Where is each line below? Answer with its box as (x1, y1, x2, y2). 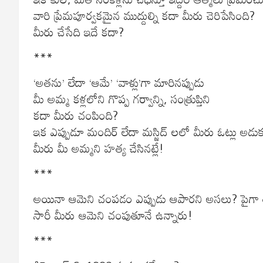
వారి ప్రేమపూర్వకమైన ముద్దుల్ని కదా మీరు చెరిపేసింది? (33, 3, 255, 27)
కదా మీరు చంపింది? (33, 103, 118, 127)
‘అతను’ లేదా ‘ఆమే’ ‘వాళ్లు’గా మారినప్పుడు (33, 70, 204, 94)
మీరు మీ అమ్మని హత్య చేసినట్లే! (33, 136, 164, 160)
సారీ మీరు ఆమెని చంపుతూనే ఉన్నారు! (33, 203, 193, 227)
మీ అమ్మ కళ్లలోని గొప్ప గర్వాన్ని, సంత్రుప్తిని (33, 86, 210, 110)
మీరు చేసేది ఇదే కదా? (33, 19, 124, 43)
